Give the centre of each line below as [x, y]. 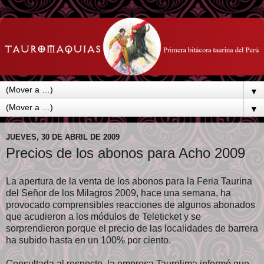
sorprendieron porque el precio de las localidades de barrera [132, 228]
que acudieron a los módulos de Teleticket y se [103, 216]
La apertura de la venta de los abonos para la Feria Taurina [129, 181]
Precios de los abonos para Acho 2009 [126, 153]
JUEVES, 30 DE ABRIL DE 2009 [63, 137]
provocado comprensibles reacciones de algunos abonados [131, 204]
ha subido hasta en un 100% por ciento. [88, 240]
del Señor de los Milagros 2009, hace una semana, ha [118, 193]
